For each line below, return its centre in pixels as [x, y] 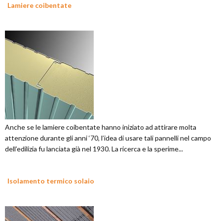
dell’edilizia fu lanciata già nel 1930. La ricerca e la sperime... [94, 149]
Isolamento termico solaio [51, 181]
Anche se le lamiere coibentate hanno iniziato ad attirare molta [101, 127]
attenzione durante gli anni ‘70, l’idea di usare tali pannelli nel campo [108, 138]
